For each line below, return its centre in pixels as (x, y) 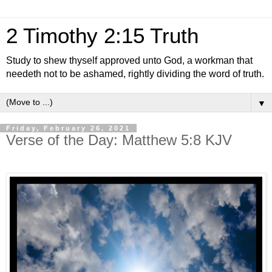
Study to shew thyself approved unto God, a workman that (129, 60)
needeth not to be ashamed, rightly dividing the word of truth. (135, 74)
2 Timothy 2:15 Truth (102, 36)
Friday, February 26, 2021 (68, 128)
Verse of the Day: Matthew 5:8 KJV (119, 140)
